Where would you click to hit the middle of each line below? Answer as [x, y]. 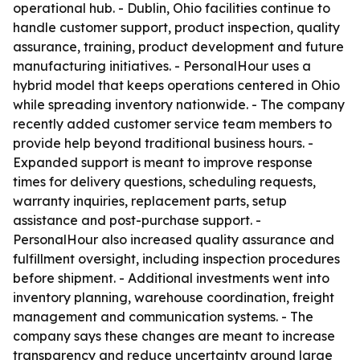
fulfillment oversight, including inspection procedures [176, 259]
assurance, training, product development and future [178, 47]
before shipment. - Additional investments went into [171, 278]
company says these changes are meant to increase [174, 336]
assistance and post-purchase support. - [137, 220]
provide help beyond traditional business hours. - [163, 143]
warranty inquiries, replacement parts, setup [150, 201]
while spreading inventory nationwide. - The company [179, 104]
